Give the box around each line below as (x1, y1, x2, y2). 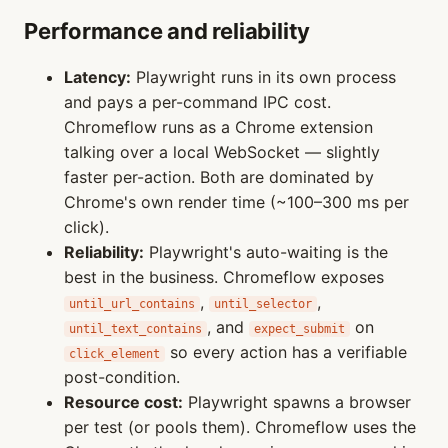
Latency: (64, 67, 131, 87)
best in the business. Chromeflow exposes (64, 267, 384, 287)
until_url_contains (69, 297, 195, 311)
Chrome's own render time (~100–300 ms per (64, 192, 409, 212)
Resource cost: (64, 392, 183, 412)
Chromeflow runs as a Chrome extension (64, 117, 373, 137)
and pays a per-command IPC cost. (64, 92, 331, 112)
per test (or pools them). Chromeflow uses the (64, 417, 416, 437)
